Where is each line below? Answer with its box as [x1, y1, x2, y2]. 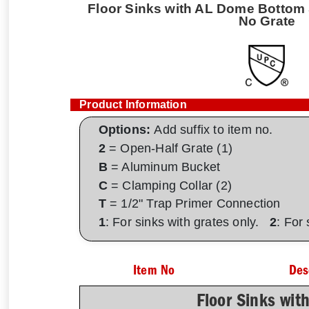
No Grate [238, 12, 296, 28]
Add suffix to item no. [154, 123, 273, 137]
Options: [98, 123, 154, 137]
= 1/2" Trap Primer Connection [106, 197, 281, 211]
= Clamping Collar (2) [107, 178, 232, 192]
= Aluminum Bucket [107, 159, 221, 174]
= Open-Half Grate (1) [105, 141, 233, 155]
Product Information [79, 98, 187, 110]
